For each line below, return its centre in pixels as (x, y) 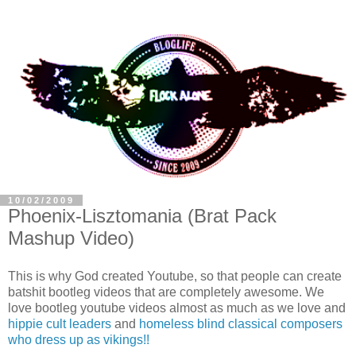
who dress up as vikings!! (79, 339)
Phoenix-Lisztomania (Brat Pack (142, 215)
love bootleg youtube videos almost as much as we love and (177, 308)
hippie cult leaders (60, 323)
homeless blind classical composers (241, 323)
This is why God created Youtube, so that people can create (175, 276)
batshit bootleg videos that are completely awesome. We (166, 292)
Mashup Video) (71, 238)
